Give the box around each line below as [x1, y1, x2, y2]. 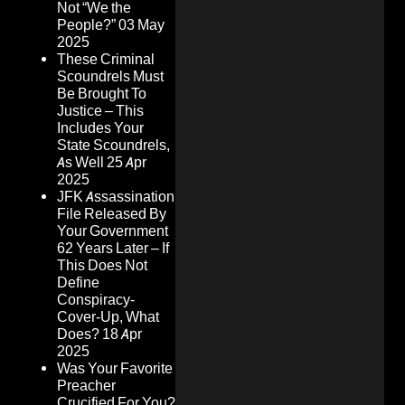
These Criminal [57, 51, 155, 69]
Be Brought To [57, 85, 146, 103]
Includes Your [57, 119, 144, 137]
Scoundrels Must [57, 68, 164, 86]
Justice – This [57, 102, 144, 120]
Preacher [57, 377, 116, 395]
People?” [57, 16, 116, 34]
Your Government [57, 222, 168, 240]
